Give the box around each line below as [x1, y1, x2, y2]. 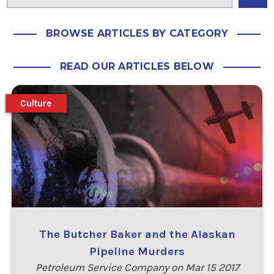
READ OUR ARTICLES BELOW [60, 60, 214, 72]
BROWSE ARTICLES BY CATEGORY [46, 27, 228, 39]
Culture [20, 97, 52, 109]
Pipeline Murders [89, 245, 185, 259]
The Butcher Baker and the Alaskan [39, 228, 235, 242]
